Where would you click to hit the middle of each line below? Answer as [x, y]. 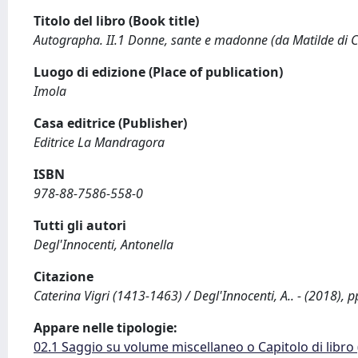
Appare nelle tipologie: [105, 328]
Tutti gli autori [80, 225]
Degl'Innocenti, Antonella [103, 245]
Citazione [64, 276]
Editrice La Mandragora [99, 142]
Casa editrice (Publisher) [110, 123]
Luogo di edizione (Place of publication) [158, 72]
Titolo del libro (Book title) [116, 21]
